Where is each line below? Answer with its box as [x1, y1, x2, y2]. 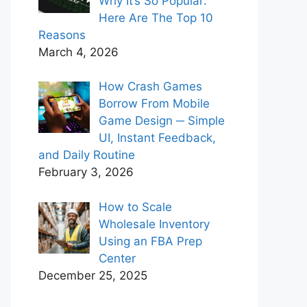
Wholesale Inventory [98, 217, 210, 231]
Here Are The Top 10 [98, 10, 213, 25]
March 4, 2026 [38, 45, 119, 59]
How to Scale [98, 199, 172, 214]
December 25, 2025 [38, 268, 147, 282]
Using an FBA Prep [98, 234, 202, 248]
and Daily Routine [38, 148, 135, 162]
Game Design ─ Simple [98, 114, 225, 127]
